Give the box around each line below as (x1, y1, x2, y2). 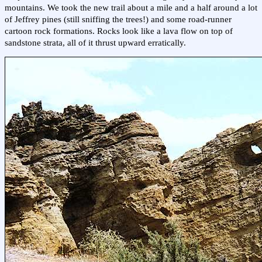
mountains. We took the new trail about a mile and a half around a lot (5, 2, 257, 12)
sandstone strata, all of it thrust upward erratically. (5, 37, 186, 47)
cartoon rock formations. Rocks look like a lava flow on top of (5, 26, 233, 36)
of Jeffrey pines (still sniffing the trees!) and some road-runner (5, 14, 232, 24)
